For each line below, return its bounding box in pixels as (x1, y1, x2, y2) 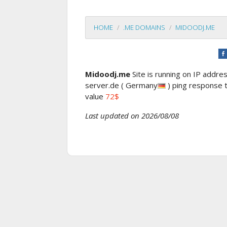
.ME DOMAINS (123, 23, 165, 32)
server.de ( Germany (85, 80, 158, 90)
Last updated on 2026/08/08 (85, 110, 179, 121)
